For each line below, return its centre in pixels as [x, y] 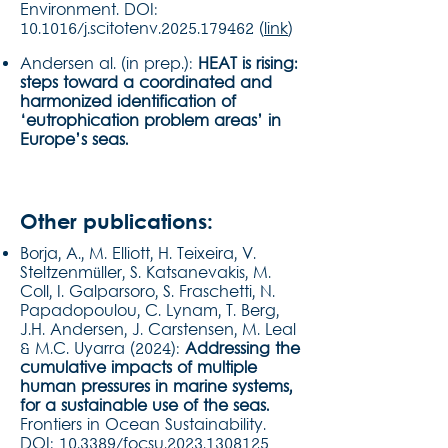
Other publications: [116, 221]
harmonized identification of [128, 103]
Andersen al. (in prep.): [109, 65]
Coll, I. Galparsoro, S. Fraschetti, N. [147, 293]
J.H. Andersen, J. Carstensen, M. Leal [158, 331]
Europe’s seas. [74, 141]
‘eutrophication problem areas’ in [150, 122]
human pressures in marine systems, [156, 388]
